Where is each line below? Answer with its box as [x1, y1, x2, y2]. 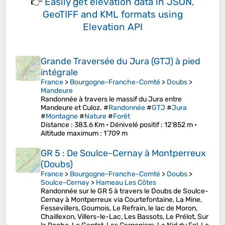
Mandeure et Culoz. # [41, 103, 108, 113]
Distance [41, 121, 69, 130]
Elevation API [82, 21, 143, 33]
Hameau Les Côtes [96, 178, 156, 187]
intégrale [41, 67, 78, 78]
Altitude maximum [41, 129, 98, 138]
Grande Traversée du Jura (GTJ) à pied [41, 56, 200, 67]
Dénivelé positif [110, 121, 159, 130]
